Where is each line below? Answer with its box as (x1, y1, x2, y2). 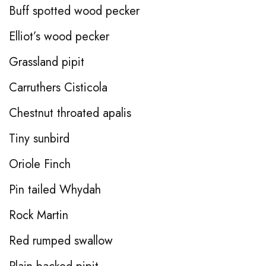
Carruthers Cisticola (9, 78, 107, 96)
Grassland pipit (9, 53, 84, 71)
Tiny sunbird (9, 129, 69, 147)
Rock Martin (9, 206, 68, 224)
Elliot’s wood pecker (9, 27, 109, 45)
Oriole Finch (9, 155, 71, 173)
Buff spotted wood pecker (9, 2, 140, 20)
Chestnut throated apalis (9, 104, 131, 122)
